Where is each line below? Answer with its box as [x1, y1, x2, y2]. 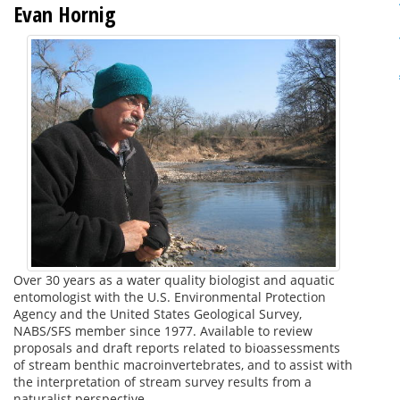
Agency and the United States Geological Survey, [13, 305, 302, 323]
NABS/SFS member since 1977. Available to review [13, 322, 312, 340]
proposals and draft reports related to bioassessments [13, 339, 340, 357]
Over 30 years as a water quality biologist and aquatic [13, 271, 335, 289]
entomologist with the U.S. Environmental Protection [13, 288, 326, 306]
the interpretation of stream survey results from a [13, 373, 312, 391]
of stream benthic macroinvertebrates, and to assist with [13, 356, 353, 374]
